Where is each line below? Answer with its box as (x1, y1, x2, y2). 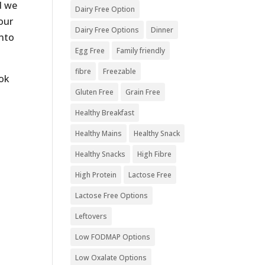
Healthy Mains (75, 128, 122, 138)
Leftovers (75, 211, 108, 221)
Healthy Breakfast (75, 108, 135, 118)
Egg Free (75, 46, 105, 56)
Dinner (151, 25, 174, 35)
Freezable (103, 66, 137, 76)
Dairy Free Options (75, 25, 140, 35)
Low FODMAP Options (75, 232, 151, 242)
